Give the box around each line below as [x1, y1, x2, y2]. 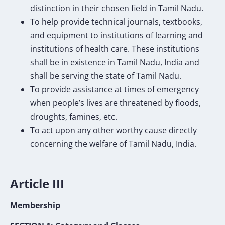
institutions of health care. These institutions [30, 43, 199, 54]
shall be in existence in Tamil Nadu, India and [30, 56, 199, 68]
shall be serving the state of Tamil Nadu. [30, 70, 181, 81]
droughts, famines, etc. [30, 110, 117, 122]
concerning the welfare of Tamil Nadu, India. [30, 138, 196, 149]
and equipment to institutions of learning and [30, 29, 203, 41]
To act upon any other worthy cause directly [30, 124, 197, 136]
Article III [10, 175, 67, 192]
